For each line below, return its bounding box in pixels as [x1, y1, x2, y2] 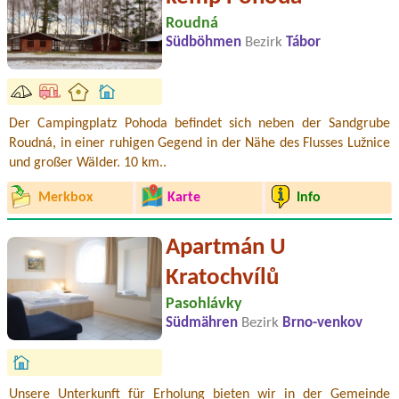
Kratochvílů [166, 266, 279, 291]
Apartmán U [166, 236, 286, 261]
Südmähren [166, 316, 241, 331]
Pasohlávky [166, 296, 242, 313]
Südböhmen [166, 36, 245, 51]
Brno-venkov [282, 316, 362, 331]
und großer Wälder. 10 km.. [9, 155, 167, 170]
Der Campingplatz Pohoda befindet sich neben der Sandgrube [9, 116, 390, 131]
